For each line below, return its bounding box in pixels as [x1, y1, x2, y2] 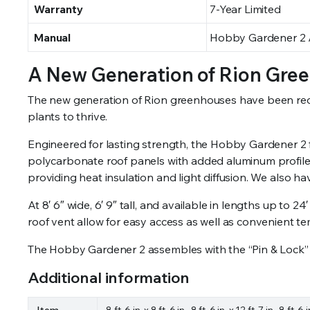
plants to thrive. [28, 109, 108, 123]
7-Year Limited [210, 1, 281, 16]
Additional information [28, 267, 190, 287]
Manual [34, 30, 71, 44]
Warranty [34, 1, 83, 16]
